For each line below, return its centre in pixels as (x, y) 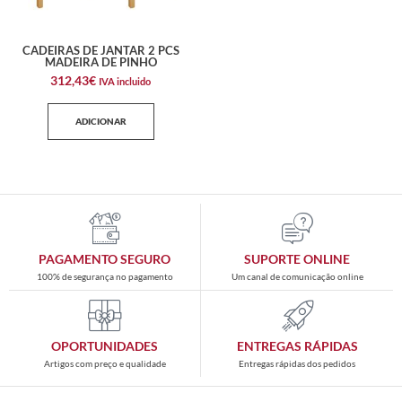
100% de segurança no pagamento (105, 276)
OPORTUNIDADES (105, 345)
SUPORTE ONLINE (297, 258)
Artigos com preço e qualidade (105, 363)
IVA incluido (125, 81)
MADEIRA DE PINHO (100, 62)
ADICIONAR (100, 121)
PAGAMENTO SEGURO (105, 258)
